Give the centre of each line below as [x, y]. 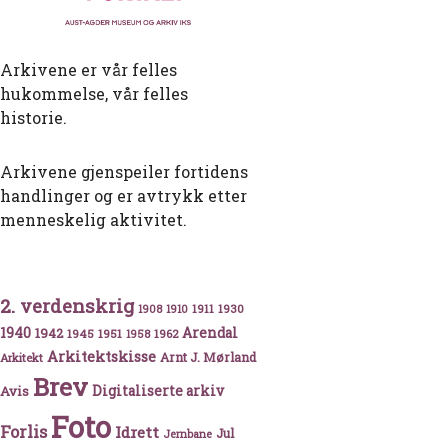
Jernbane [187, 434]
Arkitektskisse [101, 357]
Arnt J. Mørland [208, 357]
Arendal [210, 333]
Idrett [137, 432]
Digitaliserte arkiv [158, 391]
